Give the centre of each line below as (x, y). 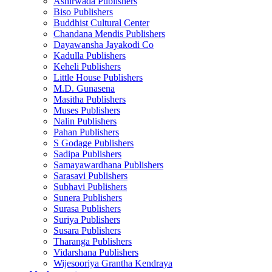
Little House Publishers (98, 78)
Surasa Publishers (87, 209)
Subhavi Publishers (90, 187)
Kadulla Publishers (90, 56)
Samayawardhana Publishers (108, 165)
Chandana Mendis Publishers (109, 34)
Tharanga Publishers (93, 242)
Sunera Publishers (88, 198)
